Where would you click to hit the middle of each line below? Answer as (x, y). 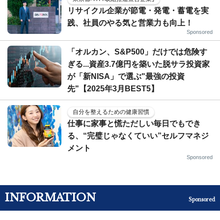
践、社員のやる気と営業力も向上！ (130, 23)
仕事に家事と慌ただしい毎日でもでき (134, 124)
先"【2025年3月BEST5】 (113, 89)
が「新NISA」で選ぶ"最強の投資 (126, 76)
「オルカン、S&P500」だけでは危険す (137, 52)
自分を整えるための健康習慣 (111, 112)
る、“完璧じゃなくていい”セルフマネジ (138, 136)
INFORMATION (50, 198)
